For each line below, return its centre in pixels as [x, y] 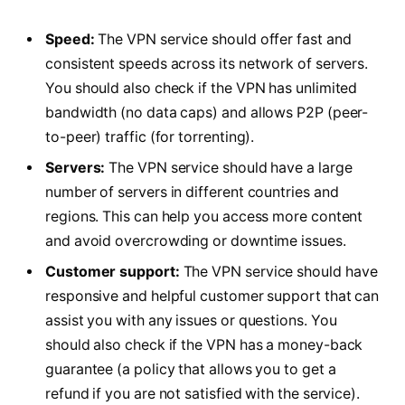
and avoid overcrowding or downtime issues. [196, 240]
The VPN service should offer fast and [223, 39]
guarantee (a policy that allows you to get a [191, 369]
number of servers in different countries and [192, 192]
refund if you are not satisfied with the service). [203, 393]
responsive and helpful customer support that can [212, 296]
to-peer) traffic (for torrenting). [150, 137]
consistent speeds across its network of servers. [207, 63]
